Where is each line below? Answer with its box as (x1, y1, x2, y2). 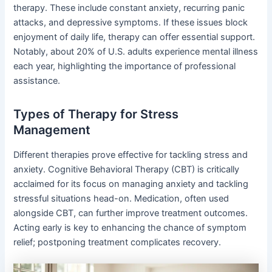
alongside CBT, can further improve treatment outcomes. (13, 207, 248, 219)
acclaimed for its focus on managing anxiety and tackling (13, 178, 249, 189)
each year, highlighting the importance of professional (13, 60, 236, 72)
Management (13, 122, 91, 137)
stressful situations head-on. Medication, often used (13, 192, 229, 204)
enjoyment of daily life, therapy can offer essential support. (13, 31, 256, 42)
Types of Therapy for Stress (13, 106, 179, 121)
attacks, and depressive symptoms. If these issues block (13, 16, 248, 28)
